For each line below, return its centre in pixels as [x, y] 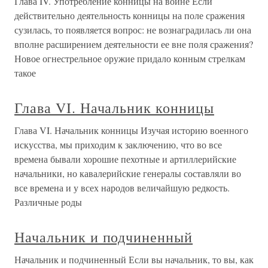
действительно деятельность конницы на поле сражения [130, 15]
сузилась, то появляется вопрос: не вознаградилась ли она [133, 30]
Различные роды [48, 202]
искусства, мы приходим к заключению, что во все [118, 144]
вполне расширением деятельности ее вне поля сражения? [134, 44]
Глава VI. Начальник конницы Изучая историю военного [131, 130]
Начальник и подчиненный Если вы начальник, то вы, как [134, 259]
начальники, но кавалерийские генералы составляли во [128, 173]
